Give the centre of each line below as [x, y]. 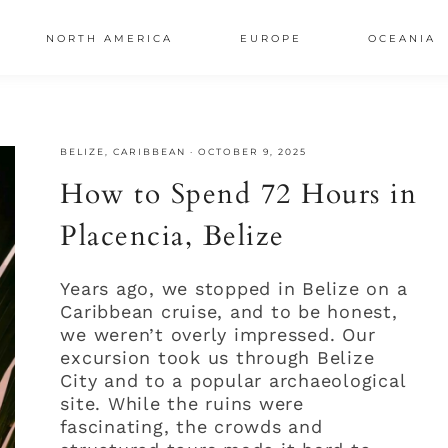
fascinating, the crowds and [191, 426]
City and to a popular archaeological [233, 380]
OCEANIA [402, 38]
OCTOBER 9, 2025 [253, 151]
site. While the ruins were [182, 403]
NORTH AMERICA [109, 38]
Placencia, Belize [172, 236]
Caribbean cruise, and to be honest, [229, 311]
